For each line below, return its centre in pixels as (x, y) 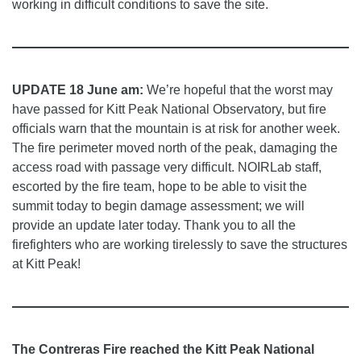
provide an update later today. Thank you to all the (154, 226)
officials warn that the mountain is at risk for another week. (176, 129)
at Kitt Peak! (46, 264)
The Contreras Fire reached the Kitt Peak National (163, 350)
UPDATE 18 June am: (78, 90)
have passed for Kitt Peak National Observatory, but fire (169, 110)
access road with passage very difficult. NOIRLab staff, (167, 168)
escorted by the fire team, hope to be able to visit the (160, 187)
